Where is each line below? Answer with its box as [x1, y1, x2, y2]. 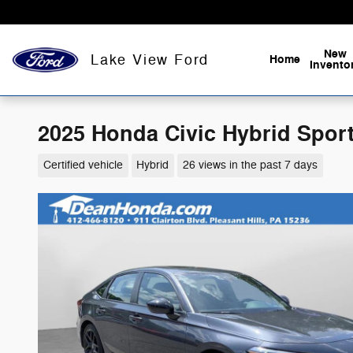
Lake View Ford [91, 51, 210, 69]
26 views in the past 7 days [182, 158, 318, 172]
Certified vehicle [43, 158, 123, 172]
